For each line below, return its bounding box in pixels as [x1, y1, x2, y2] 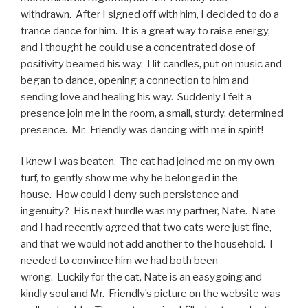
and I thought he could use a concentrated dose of [21, 41, 255, 54]
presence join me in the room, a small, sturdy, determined [21, 107, 283, 120]
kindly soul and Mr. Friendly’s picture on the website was [21, 287, 280, 300]
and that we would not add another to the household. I [21, 238, 273, 250]
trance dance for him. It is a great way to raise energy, [21, 24, 270, 37]
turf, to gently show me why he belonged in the [21, 172, 238, 184]
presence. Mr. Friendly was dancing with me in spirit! [21, 123, 263, 136]
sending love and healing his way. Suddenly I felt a [21, 90, 252, 103]
